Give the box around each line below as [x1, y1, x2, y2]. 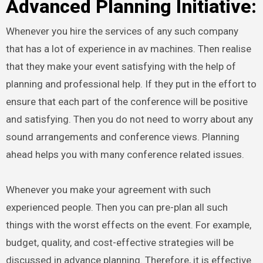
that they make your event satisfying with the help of [5, 60, 236, 73]
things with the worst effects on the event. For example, [5, 219, 251, 231]
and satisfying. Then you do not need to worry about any [5, 113, 253, 126]
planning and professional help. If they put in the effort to [5, 78, 257, 90]
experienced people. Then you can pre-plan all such [5, 201, 228, 214]
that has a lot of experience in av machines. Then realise [5, 43, 251, 55]
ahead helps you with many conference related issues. [5, 149, 244, 161]
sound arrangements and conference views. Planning [5, 131, 240, 143]
